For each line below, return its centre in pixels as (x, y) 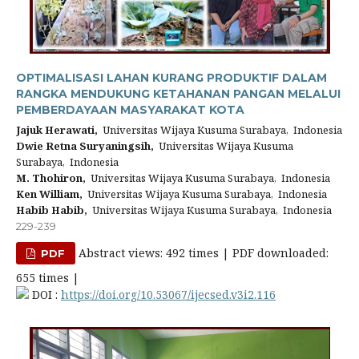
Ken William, (49, 194)
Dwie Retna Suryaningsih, (85, 146)
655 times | (48, 278)
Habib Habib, (52, 210)
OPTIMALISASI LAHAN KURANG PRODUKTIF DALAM (171, 78)
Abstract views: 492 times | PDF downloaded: (202, 253)
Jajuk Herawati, (57, 130)
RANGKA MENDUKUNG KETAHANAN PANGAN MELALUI (178, 94)
